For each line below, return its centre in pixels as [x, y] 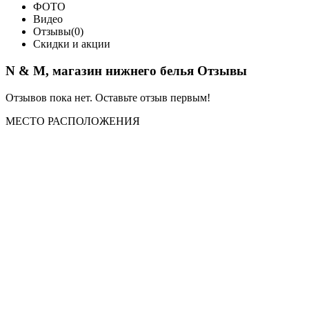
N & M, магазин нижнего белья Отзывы [126, 71]
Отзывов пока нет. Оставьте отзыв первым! [108, 97]
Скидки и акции [72, 44]
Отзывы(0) [58, 32]
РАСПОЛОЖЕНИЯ [94, 121]
